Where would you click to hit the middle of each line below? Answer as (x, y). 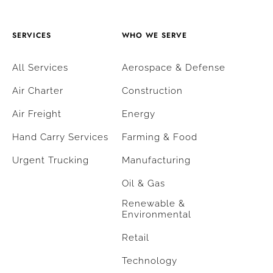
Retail (136, 238)
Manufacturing (156, 161)
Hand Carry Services (60, 137)
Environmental (157, 215)
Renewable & (154, 204)
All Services (40, 68)
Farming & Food (160, 137)
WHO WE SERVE (154, 36)
